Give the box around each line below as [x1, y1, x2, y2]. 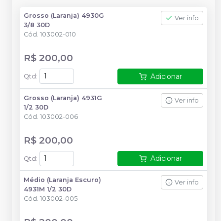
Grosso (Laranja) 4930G [24, 11, 104, 19]
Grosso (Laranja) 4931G [24, 94, 102, 102]
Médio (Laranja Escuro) [24, 176, 101, 184]
